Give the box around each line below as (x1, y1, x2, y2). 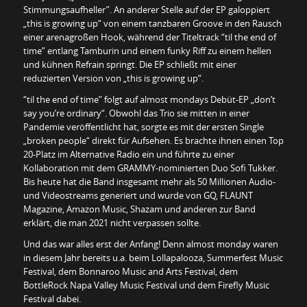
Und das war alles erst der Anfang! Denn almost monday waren (23, 237, 278, 250)
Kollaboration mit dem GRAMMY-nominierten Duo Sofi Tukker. (23, 161, 278, 174)
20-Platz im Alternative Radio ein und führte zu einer (23, 147, 234, 160)
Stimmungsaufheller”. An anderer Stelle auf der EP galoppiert (23, 3, 270, 16)
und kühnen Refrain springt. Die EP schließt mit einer (23, 58, 236, 71)
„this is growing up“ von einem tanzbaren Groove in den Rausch (23, 16, 282, 29)
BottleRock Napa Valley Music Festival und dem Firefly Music (23, 278, 269, 291)
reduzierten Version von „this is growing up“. (23, 71, 204, 84)
